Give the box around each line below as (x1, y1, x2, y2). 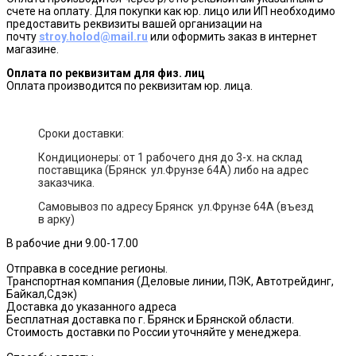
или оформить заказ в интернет (148, 29, 317, 43)
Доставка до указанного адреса (6, 300, 176, 313)
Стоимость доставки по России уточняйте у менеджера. (6, 325, 301, 339)
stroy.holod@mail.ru (39, 29, 148, 43)
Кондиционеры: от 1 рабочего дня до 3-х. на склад (38, 150, 303, 164)
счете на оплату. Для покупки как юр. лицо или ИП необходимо (6, 4, 335, 17)
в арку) (38, 212, 77, 226)
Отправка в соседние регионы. (6, 261, 168, 275)
